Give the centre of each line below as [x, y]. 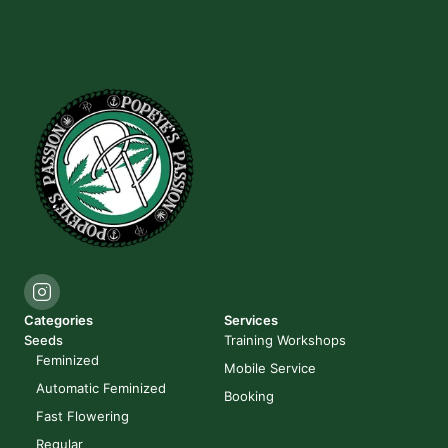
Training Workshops [285, 340]
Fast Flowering [82, 416]
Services [251, 320]
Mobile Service [270, 368]
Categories [58, 320]
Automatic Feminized [101, 388]
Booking [249, 396]
